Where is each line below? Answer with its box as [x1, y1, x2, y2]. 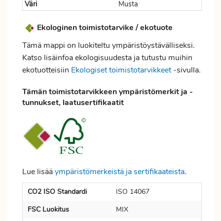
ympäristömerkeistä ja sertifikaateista [55, 166, 184, 177]
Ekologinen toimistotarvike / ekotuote [37, 22, 173, 33]
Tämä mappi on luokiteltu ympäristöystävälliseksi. [22, 40, 195, 51]
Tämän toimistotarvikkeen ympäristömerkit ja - [22, 86, 193, 97]
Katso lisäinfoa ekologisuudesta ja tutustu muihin [22, 52, 192, 63]
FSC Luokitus [28, 205, 69, 214]
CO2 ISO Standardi [28, 187, 87, 196]
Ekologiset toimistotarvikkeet [71, 65, 171, 75]
